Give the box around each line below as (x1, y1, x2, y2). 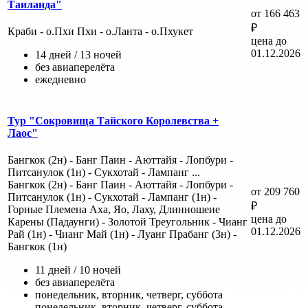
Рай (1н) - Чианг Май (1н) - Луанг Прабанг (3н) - (8, 228, 236, 240)
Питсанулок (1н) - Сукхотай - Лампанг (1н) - (8, 190, 217, 203)
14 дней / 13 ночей (35, 48, 122, 60)
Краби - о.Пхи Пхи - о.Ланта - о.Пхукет (8, 25, 193, 37)
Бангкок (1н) (8, 240, 67, 252)
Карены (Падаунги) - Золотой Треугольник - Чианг (8, 215, 247, 228)
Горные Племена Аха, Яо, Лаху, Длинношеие (8, 203, 220, 215)
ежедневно (35, 73, 86, 85)
